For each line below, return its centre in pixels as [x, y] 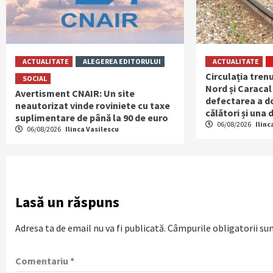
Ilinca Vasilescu [92, 129]
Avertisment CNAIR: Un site [75, 94]
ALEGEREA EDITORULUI [122, 62]
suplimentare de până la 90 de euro [92, 118]
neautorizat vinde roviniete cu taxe [93, 106]
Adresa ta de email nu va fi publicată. [90, 228]
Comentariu [43, 261]
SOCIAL [35, 79]
